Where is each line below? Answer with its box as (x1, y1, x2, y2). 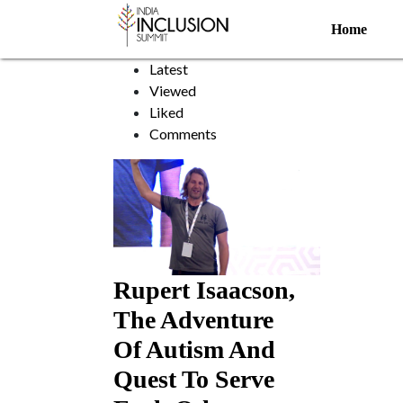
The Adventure (113, 306, 273, 334)
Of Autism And (113, 336, 275, 363)
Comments (149, 125, 217, 142)
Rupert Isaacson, (113, 276, 295, 304)
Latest (149, 60, 188, 77)
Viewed (149, 82, 196, 99)
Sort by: (149, 39, 198, 56)
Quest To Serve (113, 365, 274, 393)
